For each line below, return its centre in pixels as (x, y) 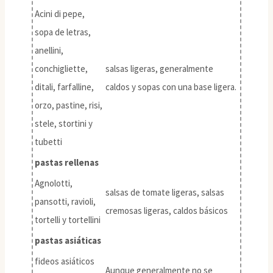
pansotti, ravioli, (65, 201)
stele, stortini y (64, 123)
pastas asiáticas (68, 240)
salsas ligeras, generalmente (159, 68)
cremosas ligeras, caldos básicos (167, 210)
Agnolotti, (54, 183)
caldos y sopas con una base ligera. (171, 87)
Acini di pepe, (60, 13)
